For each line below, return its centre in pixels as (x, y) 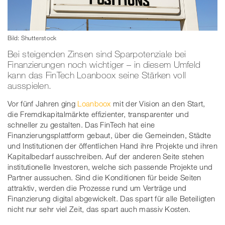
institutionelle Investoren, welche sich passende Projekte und (110, 166)
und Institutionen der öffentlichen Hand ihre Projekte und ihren (113, 145)
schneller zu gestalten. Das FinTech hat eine (81, 124)
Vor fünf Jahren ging (43, 103)
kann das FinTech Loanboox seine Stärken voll (97, 75)
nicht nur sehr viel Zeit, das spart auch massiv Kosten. (99, 209)
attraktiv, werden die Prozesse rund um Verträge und (97, 188)
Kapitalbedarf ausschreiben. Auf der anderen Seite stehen (106, 156)
